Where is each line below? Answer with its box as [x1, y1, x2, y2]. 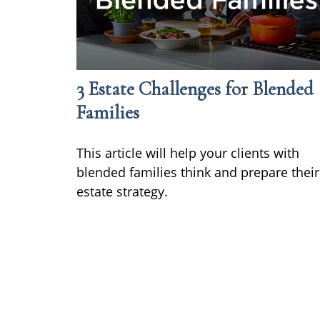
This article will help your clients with [76, 144, 299, 161]
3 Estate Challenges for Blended [76, 76, 314, 101]
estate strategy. [76, 182, 168, 200]
